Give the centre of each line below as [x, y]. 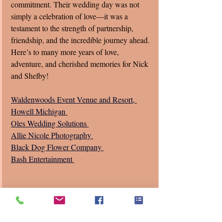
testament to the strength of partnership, [73, 28]
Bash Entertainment [43, 159]
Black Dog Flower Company [57, 147]
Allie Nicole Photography [52, 135]
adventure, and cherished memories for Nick [81, 63]
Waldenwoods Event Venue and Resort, [74, 99]
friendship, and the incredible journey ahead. [81, 40]
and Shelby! [30, 75]
